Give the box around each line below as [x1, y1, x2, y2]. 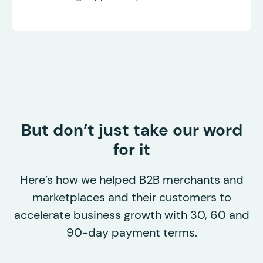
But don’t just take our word [21, 119, 242, 141]
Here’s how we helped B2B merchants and [19, 172, 244, 188]
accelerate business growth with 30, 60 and [14, 207, 249, 223]
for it [113, 139, 150, 161]
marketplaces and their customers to [32, 190, 231, 205]
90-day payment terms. [66, 225, 197, 241]
